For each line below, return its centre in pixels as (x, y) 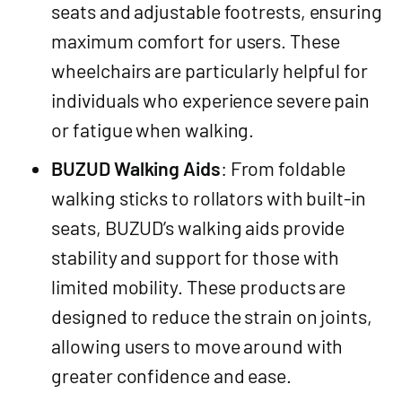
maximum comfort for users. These (196, 41)
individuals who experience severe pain (211, 100)
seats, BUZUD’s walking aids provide (198, 227)
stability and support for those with (196, 256)
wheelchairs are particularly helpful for (210, 70)
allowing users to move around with (197, 345)
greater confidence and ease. (171, 375)
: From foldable (283, 167)
